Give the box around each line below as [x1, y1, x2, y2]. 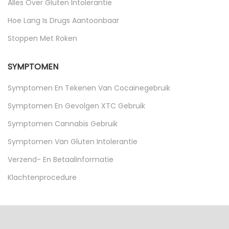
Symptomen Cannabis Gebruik [8, 118, 118, 129]
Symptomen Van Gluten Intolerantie [8, 136, 138, 147]
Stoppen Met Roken [8, 33, 77, 43]
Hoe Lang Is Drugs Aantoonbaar [8, 15, 119, 26]
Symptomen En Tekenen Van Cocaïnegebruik [8, 82, 170, 93]
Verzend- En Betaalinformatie [8, 154, 113, 165]
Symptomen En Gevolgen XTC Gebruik [8, 100, 145, 111]
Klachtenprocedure [8, 172, 77, 182]
